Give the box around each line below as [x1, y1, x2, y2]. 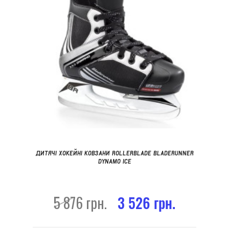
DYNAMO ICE [98, 157, 131, 165]
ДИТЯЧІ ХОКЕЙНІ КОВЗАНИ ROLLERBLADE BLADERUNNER [35, 149, 194, 156]
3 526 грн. [118, 192, 175, 213]
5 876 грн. [54, 192, 110, 213]
